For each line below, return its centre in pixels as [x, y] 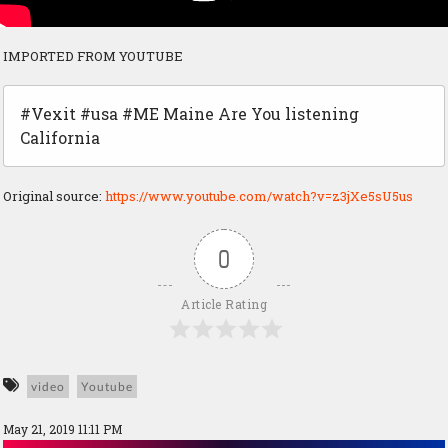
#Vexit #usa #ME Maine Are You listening [189, 114]
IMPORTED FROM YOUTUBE [93, 56]
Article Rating [224, 304]
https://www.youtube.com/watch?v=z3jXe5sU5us [259, 196]
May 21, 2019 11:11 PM [62, 429]
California [60, 138]
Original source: [54, 196]
